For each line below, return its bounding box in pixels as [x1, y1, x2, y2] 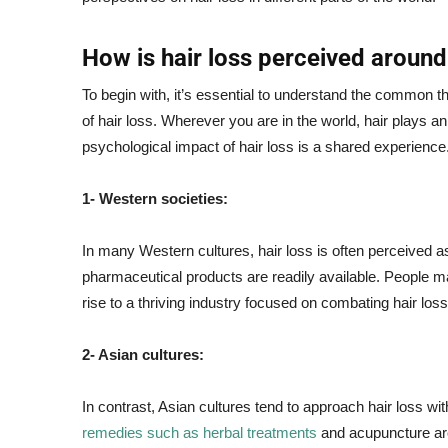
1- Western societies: [82, 190, 228, 207]
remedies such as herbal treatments [82, 424, 317, 441]
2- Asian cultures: [82, 346, 204, 363]
